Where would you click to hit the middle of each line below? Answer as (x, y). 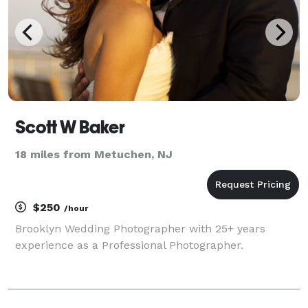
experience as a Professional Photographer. (129, 245)
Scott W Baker (70, 127)
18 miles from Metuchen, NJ (94, 154)
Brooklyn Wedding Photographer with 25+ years (140, 228)
